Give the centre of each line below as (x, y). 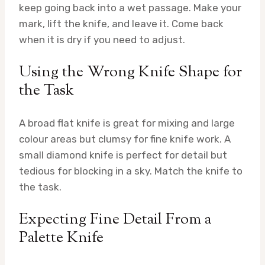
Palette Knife (61, 238)
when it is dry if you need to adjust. (102, 40)
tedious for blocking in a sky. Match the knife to (131, 171)
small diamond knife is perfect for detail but (123, 155)
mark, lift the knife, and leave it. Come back (121, 24)
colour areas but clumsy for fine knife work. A (125, 139)
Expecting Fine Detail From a (115, 220)
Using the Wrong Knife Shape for (130, 73)
